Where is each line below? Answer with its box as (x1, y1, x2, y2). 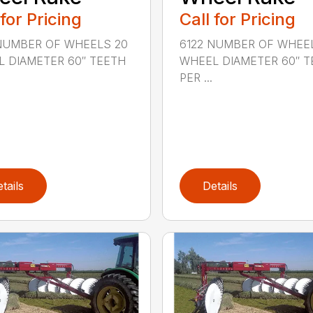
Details (202, 179, 238, 194)
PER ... (179, 71, 212, 85)
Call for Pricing (179, 9, 296, 30)
